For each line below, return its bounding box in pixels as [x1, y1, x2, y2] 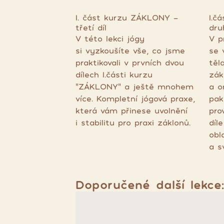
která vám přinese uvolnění [75, 105, 187, 115]
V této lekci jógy [75, 33, 144, 43]
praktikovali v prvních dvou [75, 57, 184, 67]
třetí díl [75, 22, 106, 32]
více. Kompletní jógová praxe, [75, 93, 195, 103]
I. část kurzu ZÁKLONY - [75, 12, 178, 22]
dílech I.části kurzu [75, 69, 152, 79]
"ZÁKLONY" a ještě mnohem [75, 81, 193, 91]
